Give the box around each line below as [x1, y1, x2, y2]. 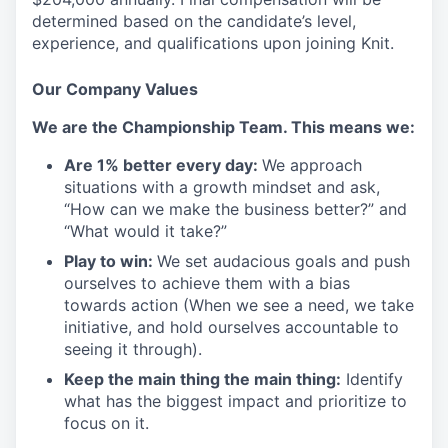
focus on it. [64, 412, 149, 433]
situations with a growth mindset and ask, [64, 176, 380, 197]
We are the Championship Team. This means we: [32, 116, 415, 137]
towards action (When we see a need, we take [64, 294, 414, 315]
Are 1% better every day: [64, 154, 262, 175]
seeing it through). [64, 338, 202, 359]
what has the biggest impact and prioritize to [64, 390, 407, 411]
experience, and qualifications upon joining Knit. [32, 32, 394, 53]
